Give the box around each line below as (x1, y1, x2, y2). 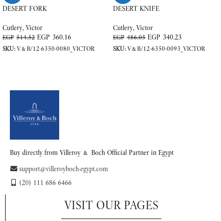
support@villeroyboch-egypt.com (19, 164, 108, 173)
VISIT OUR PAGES (64, 197, 158, 213)
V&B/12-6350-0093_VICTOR (127, 44, 205, 53)
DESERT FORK (2, 4, 47, 13)
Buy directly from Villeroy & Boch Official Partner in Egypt (10, 147, 174, 157)
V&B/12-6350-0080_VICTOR (17, 44, 95, 53)
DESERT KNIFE (113, 4, 159, 13)
